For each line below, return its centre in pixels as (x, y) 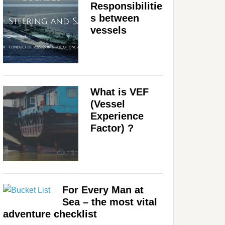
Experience (117, 116)
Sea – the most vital (110, 202)
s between (115, 18)
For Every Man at (103, 190)
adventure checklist (50, 214)
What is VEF (120, 92)
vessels (108, 30)
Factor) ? (112, 128)
